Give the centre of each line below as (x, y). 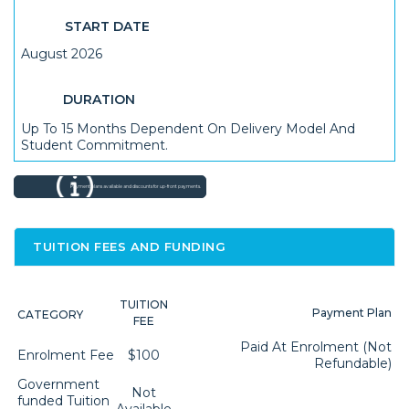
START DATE (108, 26)
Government (58, 385)
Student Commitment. (95, 146)
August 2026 (62, 54)
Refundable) (353, 364)
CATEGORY (50, 315)
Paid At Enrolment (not (316, 347)
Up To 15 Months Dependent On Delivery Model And (189, 129)
